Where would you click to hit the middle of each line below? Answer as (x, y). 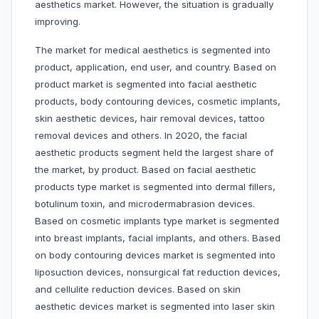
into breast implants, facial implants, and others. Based (158, 238)
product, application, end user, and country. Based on (156, 67)
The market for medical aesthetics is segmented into (153, 50)
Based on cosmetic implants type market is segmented (157, 221)
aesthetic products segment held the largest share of (154, 153)
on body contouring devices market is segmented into (155, 255)
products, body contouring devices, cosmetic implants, (158, 101)
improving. (58, 22)
